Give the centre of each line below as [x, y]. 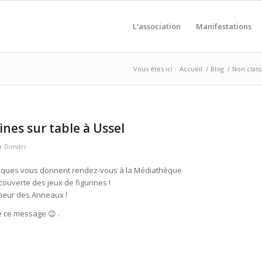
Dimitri [15, 147]
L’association [157, 26]
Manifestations [224, 26]
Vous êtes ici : [155, 69]
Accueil [191, 69]
